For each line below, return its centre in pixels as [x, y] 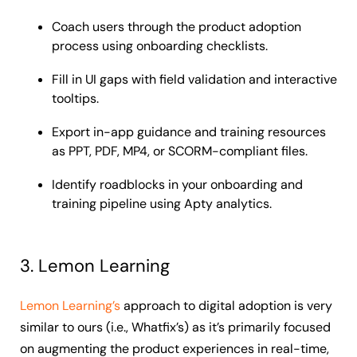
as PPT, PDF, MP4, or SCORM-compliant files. [180, 151]
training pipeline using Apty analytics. [162, 203]
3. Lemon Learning [95, 265]
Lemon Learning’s [70, 305]
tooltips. [75, 98]
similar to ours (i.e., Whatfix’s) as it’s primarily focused [175, 327]
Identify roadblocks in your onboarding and [177, 184]
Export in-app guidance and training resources [189, 131]
